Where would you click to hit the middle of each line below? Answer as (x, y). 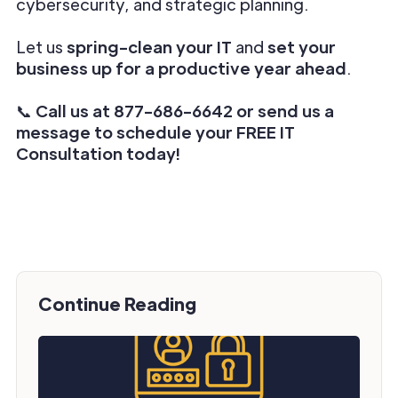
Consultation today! (98, 153)
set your (302, 47)
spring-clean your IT (149, 47)
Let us (41, 47)
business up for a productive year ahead (181, 68)
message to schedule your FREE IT (155, 132)
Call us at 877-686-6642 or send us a (185, 111)
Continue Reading (117, 303)
